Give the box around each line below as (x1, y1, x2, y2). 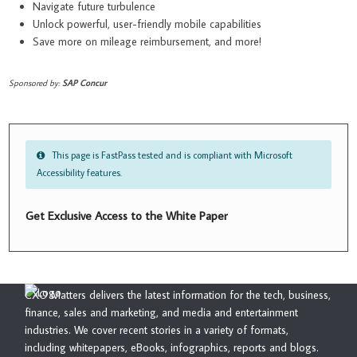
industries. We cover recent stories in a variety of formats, (25, 322, 289, 337)
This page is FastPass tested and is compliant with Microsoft (46, 149, 292, 162)
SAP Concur (62, 76, 107, 88)
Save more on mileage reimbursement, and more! (33, 33, 262, 49)
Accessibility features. (36, 167, 122, 179)
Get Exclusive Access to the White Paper (25, 207, 228, 223)
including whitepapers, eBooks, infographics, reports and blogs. (25, 339, 320, 355)
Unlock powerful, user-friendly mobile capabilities (33, 16, 262, 31)
